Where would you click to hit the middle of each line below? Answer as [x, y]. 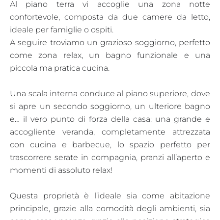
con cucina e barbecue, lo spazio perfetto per [110, 144]
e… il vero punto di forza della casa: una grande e [110, 119]
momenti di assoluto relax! [61, 170]
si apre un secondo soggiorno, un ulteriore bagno [110, 106]
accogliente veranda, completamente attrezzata [110, 132]
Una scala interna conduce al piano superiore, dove [110, 93]
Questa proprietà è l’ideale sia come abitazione [110, 195]
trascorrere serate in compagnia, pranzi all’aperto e [110, 157]
